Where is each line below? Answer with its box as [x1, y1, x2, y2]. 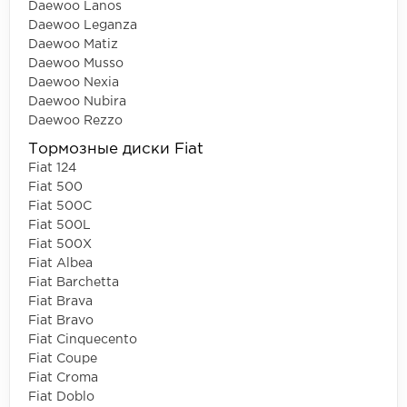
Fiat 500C [28, 200, 92, 212]
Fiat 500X [28, 238, 92, 250]
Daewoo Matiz [28, 38, 118, 50]
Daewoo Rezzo [28, 114, 123, 126]
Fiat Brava [28, 295, 93, 307]
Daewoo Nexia [28, 76, 119, 88]
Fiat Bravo [28, 314, 94, 326]
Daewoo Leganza [28, 19, 137, 31]
